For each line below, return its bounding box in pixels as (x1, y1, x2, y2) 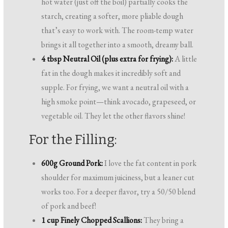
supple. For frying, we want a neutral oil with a (41, 82, 189, 93)
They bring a (142, 215, 184, 226)
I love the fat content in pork (103, 158, 197, 169)
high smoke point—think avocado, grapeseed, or (41, 96, 196, 107)
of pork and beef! (41, 201, 97, 212)
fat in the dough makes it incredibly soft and (41, 68, 181, 79)
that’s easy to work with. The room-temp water (41, 25, 194, 36)
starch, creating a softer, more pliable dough (41, 11, 184, 22)
